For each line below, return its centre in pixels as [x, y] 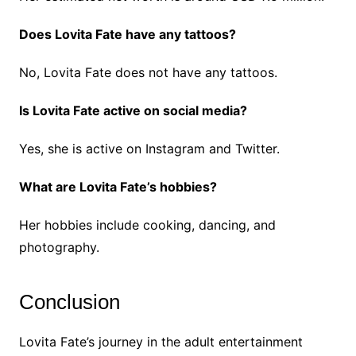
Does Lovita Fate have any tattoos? [127, 34]
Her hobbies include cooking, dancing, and [147, 225]
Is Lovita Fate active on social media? [133, 110]
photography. [59, 247]
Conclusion [69, 302]
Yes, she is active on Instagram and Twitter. [149, 149]
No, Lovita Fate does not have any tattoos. [148, 72]
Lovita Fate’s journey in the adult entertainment [161, 342]
